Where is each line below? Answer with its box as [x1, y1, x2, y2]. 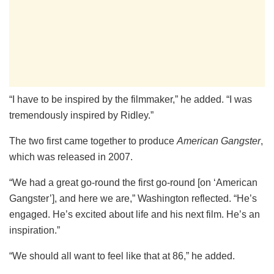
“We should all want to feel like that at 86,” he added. [9, 251, 235, 262]
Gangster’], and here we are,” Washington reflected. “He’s [9, 193, 257, 204]
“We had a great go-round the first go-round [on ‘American [9, 177, 257, 188]
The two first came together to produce [9, 136, 177, 147]
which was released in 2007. [9, 152, 133, 163]
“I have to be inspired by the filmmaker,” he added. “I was [9, 94, 252, 105]
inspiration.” [9, 225, 60, 236]
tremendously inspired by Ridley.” [9, 110, 154, 121]
